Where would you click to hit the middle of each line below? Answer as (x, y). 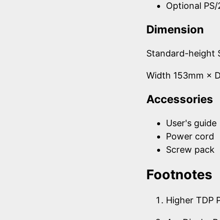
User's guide (191, 123)
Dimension (175, 29)
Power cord (190, 136)
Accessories (180, 99)
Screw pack (190, 149)
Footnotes (179, 175)
